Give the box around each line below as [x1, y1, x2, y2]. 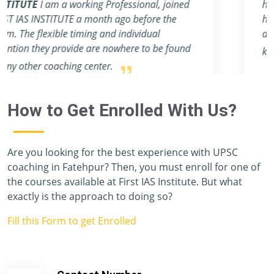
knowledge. [35, 44, 85, 58]
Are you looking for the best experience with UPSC [7, 146, 238, 160]
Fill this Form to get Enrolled [7, 214, 136, 228]
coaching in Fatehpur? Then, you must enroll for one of [7, 160, 260, 174]
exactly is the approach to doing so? [7, 190, 172, 204]
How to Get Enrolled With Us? [7, 100, 237, 121]
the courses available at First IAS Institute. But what [7, 175, 242, 189]
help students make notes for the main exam [35, 12, 225, 26]
